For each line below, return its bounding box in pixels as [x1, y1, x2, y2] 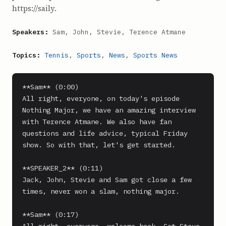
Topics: [12, 51, 40, 60]
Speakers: [12, 28, 48, 36]
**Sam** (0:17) [22, 210, 79, 219]
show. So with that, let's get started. [22, 140, 176, 149]
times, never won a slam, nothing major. [22, 187, 180, 196]
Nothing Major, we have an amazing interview [22, 105, 196, 115]
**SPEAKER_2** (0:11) [22, 163, 103, 173]
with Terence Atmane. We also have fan [22, 117, 172, 126]
